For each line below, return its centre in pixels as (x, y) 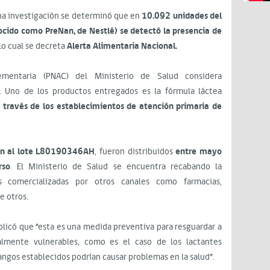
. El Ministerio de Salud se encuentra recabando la (116, 167)
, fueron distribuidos (135, 152)
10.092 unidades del (182, 16)
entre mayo (199, 152)
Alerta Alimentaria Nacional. (122, 46)
